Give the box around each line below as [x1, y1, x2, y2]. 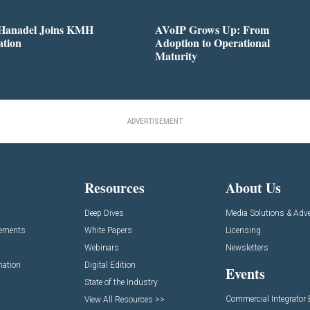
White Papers [84, 226, 132, 236]
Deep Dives [84, 208, 124, 219]
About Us [226, 178, 282, 199]
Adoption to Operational [155, 34, 270, 51]
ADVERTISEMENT [127, 117, 183, 125]
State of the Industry [84, 277, 158, 288]
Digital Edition [84, 260, 136, 271]
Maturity [155, 47, 197, 64]
